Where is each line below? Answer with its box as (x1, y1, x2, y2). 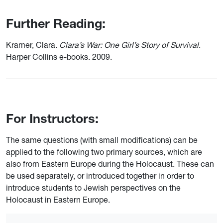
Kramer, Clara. (6, 39, 59, 50)
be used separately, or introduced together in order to (6, 170, 194, 181)
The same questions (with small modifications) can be (6, 134, 198, 145)
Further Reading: (6, 15, 106, 31)
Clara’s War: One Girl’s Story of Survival (59, 39, 199, 50)
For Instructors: (6, 110, 99, 126)
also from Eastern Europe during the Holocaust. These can (6, 158, 214, 169)
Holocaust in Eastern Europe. (6, 194, 110, 205)
